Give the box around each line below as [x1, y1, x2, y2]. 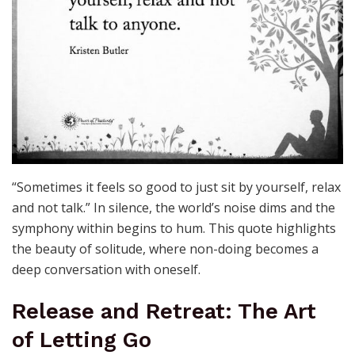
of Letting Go [12, 327, 151, 353]
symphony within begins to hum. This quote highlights [12, 219, 336, 237]
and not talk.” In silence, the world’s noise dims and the [12, 198, 335, 216]
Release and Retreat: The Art [12, 299, 316, 325]
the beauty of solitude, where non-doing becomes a [12, 239, 319, 258]
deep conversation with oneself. [12, 260, 200, 278]
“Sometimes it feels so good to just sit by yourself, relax [12, 177, 341, 196]
